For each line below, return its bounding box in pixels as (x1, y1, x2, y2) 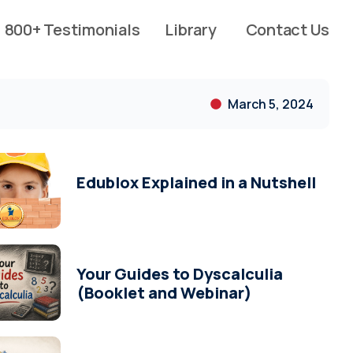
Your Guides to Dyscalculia (76, 263, 284, 285)
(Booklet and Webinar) (76, 282, 253, 304)
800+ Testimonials (4, 19, 140, 40)
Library (165, 19, 217, 40)
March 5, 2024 (228, 95, 314, 113)
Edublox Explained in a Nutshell (76, 171, 317, 193)
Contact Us (245, 19, 329, 40)
